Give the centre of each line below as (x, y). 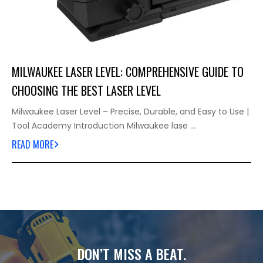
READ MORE (33, 145)
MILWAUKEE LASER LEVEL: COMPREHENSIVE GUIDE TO (128, 72)
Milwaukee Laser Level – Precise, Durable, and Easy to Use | (130, 112)
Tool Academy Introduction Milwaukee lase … (104, 126)
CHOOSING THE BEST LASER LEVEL (86, 91)
